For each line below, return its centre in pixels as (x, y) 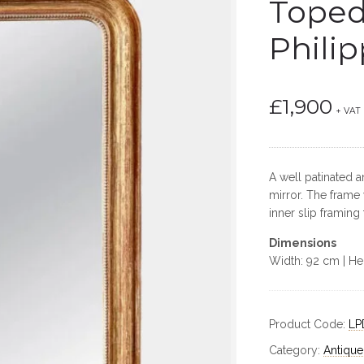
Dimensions (302, 243)
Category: (296, 350)
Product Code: (308, 324)
